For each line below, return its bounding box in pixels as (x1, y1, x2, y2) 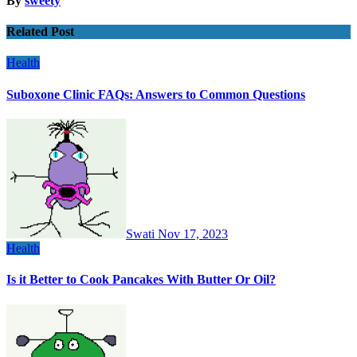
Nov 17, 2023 (158, 227, 228, 241)
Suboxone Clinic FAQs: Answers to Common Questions (6, 87, 305, 101)
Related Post (6, 25, 74, 39)
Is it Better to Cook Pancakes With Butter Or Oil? (6, 273, 276, 287)
